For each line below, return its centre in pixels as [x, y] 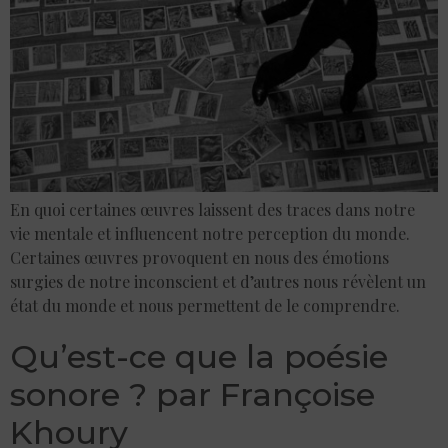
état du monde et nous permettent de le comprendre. [205, 305]
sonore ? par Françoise [192, 394]
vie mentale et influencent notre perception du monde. [210, 233]
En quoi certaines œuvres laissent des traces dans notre [212, 209]
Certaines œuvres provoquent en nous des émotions [199, 257]
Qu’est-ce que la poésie [199, 356]
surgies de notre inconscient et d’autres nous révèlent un [218, 281]
